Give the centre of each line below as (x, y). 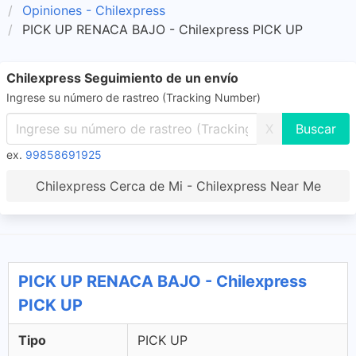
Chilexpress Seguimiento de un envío (122, 78)
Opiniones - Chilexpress (94, 10)
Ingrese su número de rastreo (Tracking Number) (133, 97)
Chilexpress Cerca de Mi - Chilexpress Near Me (178, 186)
